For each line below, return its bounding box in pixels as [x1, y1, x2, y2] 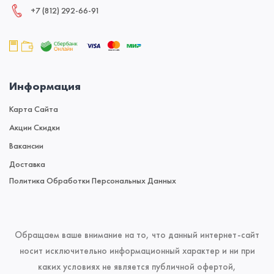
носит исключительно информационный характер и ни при [19, 245, 255, 257]
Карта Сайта [9, 103, 58, 115]
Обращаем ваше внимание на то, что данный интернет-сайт [15, 229, 259, 242]
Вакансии [9, 140, 43, 152]
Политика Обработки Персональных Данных [9, 175, 176, 187]
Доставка [9, 158, 45, 170]
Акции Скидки [9, 122, 60, 133]
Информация [9, 79, 81, 94]
